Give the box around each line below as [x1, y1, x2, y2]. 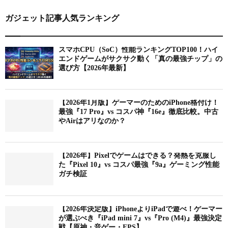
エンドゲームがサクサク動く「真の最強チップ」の [59, 54, 222, 63]
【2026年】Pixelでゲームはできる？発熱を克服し [59, 152, 216, 160]
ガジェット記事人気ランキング [5, 12, 119, 23]
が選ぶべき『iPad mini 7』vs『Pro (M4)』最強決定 [59, 214, 222, 222]
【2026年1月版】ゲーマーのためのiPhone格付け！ [59, 98, 219, 106]
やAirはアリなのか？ [59, 117, 126, 125]
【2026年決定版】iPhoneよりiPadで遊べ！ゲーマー [59, 205, 222, 213]
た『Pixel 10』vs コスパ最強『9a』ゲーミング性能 [59, 161, 219, 169]
